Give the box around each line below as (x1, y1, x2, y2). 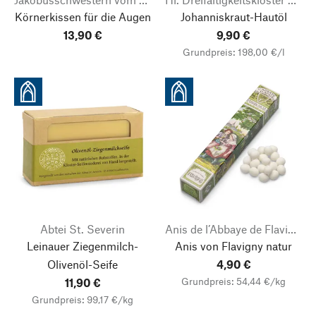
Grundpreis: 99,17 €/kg (32, 293, 133, 305)
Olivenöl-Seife (47, 257, 118, 271)
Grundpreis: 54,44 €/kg (181, 275, 286, 287)
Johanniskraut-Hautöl (180, 10, 287, 23)
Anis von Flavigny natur (175, 239, 292, 253)
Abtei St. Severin (40, 222, 125, 236)
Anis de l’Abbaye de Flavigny (288, 222, 296, 236)
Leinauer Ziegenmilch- (27, 239, 138, 253)
